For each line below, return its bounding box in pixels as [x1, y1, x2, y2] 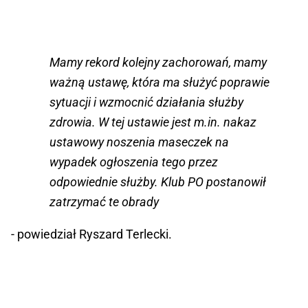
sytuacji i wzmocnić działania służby [49, 95, 243, 110]
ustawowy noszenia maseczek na [49, 135, 229, 150]
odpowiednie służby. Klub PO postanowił [49, 175, 266, 190]
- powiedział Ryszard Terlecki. [11, 227, 172, 242]
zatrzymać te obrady [49, 195, 159, 210]
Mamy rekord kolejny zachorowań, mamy [49, 55, 267, 70]
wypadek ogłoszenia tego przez [49, 155, 218, 170]
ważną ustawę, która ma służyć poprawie [49, 75, 269, 90]
